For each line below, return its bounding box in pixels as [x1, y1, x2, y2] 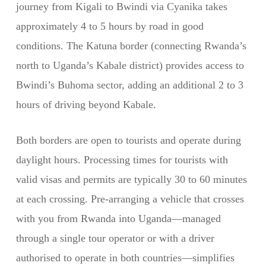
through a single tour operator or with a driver [15, 232, 214, 244]
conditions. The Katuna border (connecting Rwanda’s [15, 40, 246, 52]
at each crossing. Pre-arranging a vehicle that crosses [15, 193, 244, 205]
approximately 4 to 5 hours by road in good [15, 20, 204, 32]
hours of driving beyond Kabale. [15, 99, 156, 110]
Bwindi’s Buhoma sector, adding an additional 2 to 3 [15, 79, 243, 91]
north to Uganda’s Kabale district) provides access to [15, 59, 244, 71]
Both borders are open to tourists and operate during [15, 134, 241, 146]
